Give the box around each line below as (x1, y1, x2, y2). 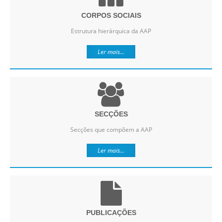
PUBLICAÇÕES (86, 209, 136, 217)
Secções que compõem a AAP (70, 125, 152, 134)
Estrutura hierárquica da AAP (71, 27, 151, 36)
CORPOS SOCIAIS (81, 11, 141, 20)
